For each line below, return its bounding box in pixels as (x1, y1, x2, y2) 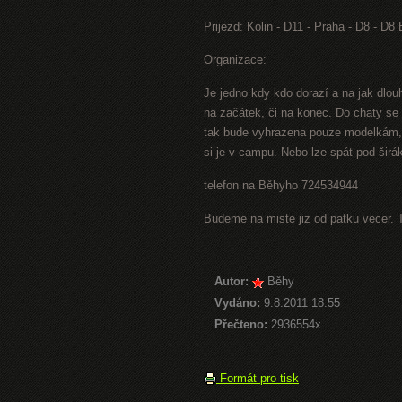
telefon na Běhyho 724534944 (204, 179, 358, 192)
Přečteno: (214, 318, 267, 331)
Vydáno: (214, 296, 260, 310)
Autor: (214, 275, 249, 288)
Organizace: (204, 53, 267, 66)
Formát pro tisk (216, 371, 299, 385)
